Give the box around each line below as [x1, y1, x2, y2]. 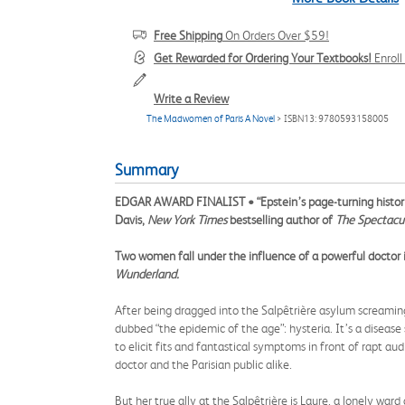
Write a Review [154, 91, 229, 106]
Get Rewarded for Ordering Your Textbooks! [154, 51, 372, 65]
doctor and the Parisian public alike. [115, 357, 295, 372]
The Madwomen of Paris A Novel [146, 113, 275, 125]
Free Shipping [154, 28, 222, 42]
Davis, [115, 212, 147, 227]
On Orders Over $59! [222, 28, 329, 42]
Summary [115, 161, 178, 179]
